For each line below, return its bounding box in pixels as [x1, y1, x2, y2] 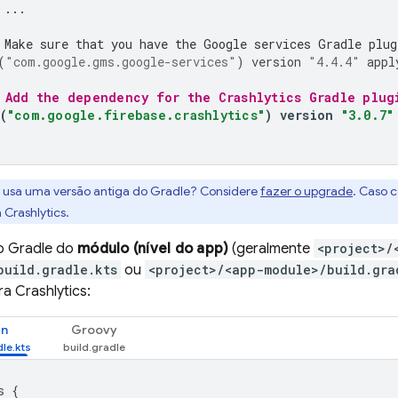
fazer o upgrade [260, 183, 353, 199]
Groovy [71, 322, 117, 338]
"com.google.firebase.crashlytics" [6, 107, 265, 123]
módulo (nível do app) [77, 240, 229, 258]
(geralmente [228, 240, 314, 258]
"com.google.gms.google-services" [5, 53, 236, 70]
